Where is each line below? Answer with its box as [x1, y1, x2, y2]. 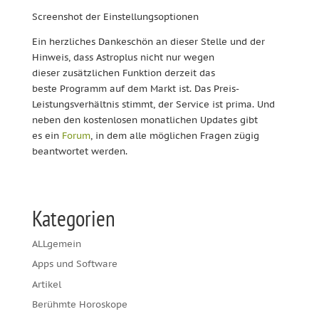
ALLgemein [31, 237, 81, 250]
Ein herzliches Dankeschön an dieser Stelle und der [31, 35, 265, 48]
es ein [31, 129, 62, 142]
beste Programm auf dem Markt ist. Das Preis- [31, 82, 239, 95]
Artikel [31, 278, 61, 291]
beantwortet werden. [31, 145, 127, 157]
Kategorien [31, 203, 115, 233]
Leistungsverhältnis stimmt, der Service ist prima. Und [31, 98, 275, 110]
